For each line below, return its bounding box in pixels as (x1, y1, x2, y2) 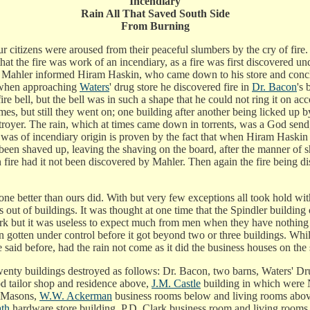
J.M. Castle (152, 277, 201, 290)
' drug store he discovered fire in (109, 81, 252, 93)
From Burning (120, 20, 190, 33)
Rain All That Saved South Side (80, 8, 230, 20)
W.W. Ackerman (39, 290, 112, 302)
